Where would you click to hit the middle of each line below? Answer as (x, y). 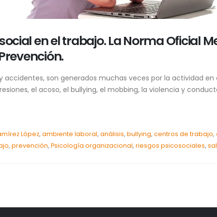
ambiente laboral (70, 134)
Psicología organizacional (92, 145)
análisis (112, 134)
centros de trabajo (183, 134)
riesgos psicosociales (170, 145)
